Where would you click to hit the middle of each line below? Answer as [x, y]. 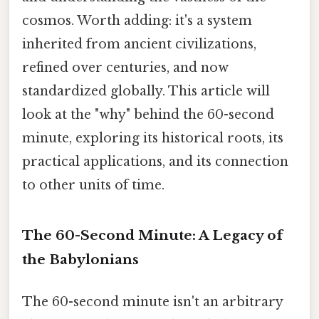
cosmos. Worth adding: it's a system [137, 20]
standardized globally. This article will [146, 91]
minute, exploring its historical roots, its [153, 138]
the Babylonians [80, 259]
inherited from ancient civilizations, [139, 44]
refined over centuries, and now [125, 67]
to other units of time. [93, 185]
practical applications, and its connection [155, 161]
